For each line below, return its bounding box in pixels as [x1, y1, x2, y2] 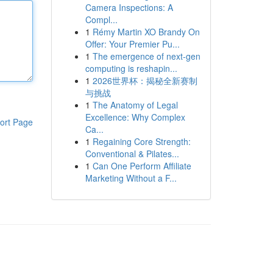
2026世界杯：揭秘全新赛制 [92, 74, 197, 87]
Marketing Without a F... [85, 172, 177, 184]
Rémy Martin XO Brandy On [92, 26, 200, 38]
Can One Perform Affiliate [92, 160, 191, 172]
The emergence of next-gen [92, 50, 200, 62]
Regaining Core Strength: [92, 135, 191, 147]
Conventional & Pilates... [85, 147, 179, 160]
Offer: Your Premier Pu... [85, 38, 180, 50]
